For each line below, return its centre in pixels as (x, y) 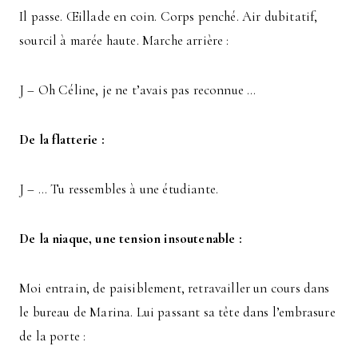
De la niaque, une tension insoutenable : (131, 238)
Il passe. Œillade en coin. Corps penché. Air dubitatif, (169, 16)
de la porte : (53, 336)
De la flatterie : (62, 139)
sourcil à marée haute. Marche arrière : (124, 40)
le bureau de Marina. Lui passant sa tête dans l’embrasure (177, 312)
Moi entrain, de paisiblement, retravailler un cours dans (175, 288)
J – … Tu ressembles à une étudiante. (119, 189)
